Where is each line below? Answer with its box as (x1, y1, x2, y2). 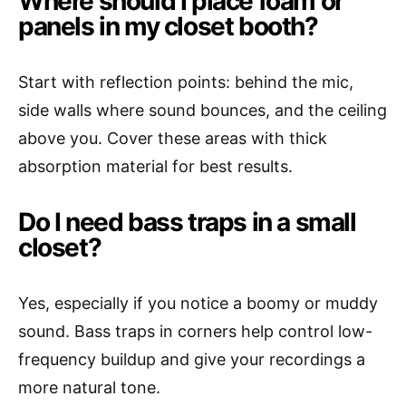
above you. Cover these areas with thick (18, 129, 327, 149)
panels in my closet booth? (18, 11, 318, 43)
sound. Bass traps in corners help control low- (18, 322, 372, 342)
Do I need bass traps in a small (18, 207, 356, 238)
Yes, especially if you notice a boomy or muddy (18, 294, 378, 314)
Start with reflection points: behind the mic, (18, 72, 353, 92)
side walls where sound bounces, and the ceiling (18, 101, 387, 121)
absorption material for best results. (18, 157, 293, 177)
